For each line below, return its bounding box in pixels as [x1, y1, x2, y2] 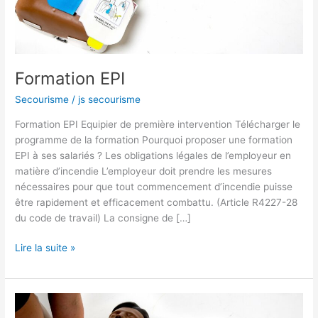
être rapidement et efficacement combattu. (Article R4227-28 [15, 196, 298, 208]
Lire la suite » [15, 242, 76, 254]
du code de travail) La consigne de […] [15, 212, 192, 224]
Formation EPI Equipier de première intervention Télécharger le [15, 118, 301, 130]
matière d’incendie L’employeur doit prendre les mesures [15, 165, 273, 177]
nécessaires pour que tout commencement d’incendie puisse [15, 180, 293, 192]
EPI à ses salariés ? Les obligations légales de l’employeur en [15, 149, 292, 161]
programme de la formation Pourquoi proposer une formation [15, 133, 293, 146]
